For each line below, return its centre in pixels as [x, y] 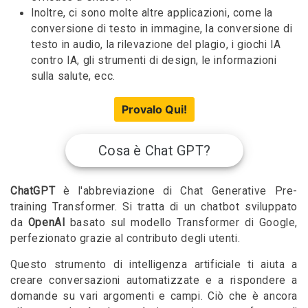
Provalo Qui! [154, 109]
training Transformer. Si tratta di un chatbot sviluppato [154, 207]
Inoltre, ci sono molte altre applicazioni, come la [152, 13]
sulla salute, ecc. [73, 76]
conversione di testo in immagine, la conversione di [162, 29]
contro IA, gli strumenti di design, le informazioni [154, 60]
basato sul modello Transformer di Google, [181, 222]
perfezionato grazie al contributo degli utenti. [125, 238]
